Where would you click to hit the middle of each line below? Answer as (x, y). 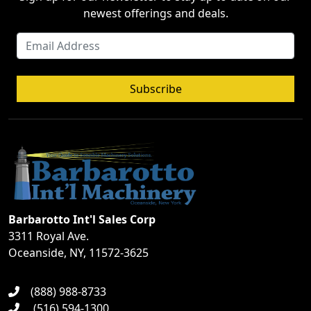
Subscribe (155, 89)
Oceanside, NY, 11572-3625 (78, 252)
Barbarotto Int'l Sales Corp (82, 219)
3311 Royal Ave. (49, 236)
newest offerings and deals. (155, 13)
